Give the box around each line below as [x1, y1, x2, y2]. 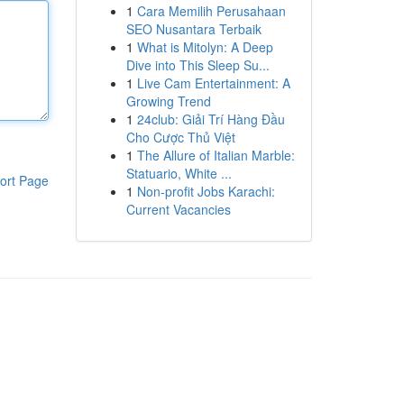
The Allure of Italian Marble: [136, 146, 295, 164]
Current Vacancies [125, 200, 231, 218]
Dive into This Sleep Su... [125, 56, 270, 74]
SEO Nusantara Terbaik [125, 20, 262, 38]
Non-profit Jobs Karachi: [136, 182, 275, 200]
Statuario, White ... [125, 164, 232, 182]
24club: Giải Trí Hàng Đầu [136, 110, 285, 128]
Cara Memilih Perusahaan [136, 2, 286, 20]
